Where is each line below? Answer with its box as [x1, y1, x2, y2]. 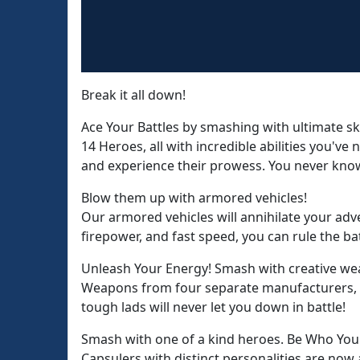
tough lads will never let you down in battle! [81, 298, 346, 316]
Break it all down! [81, 86, 186, 104]
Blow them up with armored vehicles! [81, 189, 307, 207]
